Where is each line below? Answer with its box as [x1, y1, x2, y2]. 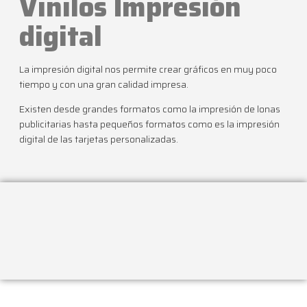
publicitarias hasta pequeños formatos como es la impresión [19, 116, 280, 132]
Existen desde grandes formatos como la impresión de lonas [19, 101, 280, 117]
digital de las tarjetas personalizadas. [19, 132, 178, 147]
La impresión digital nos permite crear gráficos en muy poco [19, 61, 277, 77]
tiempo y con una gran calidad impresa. [19, 76, 188, 92]
